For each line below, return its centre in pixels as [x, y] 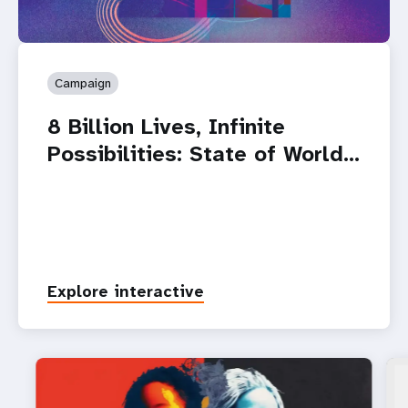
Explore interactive [126, 292]
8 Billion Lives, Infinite [166, 127]
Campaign [83, 83]
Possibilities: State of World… [204, 154]
